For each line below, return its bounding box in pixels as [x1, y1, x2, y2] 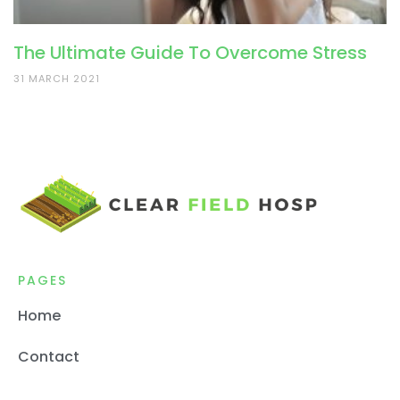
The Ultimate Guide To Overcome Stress [13, 39, 367, 65]
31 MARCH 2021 [13, 71, 100, 86]
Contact [18, 346, 79, 368]
